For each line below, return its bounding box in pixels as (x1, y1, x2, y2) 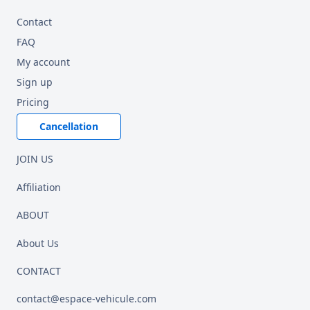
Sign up (17, 75, 53, 89)
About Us (17, 237, 59, 250)
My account (17, 55, 70, 69)
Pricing (17, 95, 49, 109)
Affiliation (17, 181, 61, 194)
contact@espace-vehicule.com (17, 292, 156, 305)
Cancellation (39, 120, 98, 133)
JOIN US (17, 152, 53, 165)
